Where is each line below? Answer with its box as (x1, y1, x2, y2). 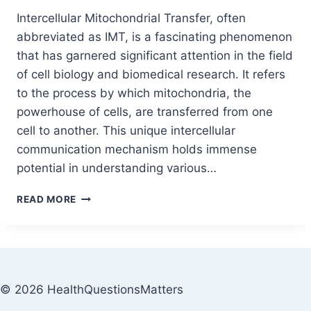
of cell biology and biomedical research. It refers (17, 67, 285, 82)
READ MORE (17, 194, 77, 205)
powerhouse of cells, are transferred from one (17, 105, 273, 119)
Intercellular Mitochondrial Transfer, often (17, 11, 246, 26)
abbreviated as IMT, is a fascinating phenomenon (17, 30, 292, 44)
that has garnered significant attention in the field (17, 49, 293, 63)
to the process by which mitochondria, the (17, 86, 251, 101)
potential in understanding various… (17, 161, 217, 176)
